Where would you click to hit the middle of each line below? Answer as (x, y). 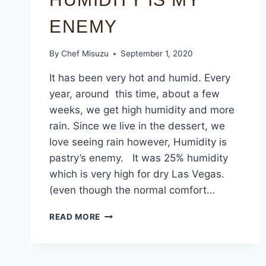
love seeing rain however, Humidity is (138, 142)
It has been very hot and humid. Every (140, 78)
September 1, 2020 (157, 54)
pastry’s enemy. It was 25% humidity (139, 158)
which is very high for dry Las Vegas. (137, 174)
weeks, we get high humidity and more (142, 110)
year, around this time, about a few (134, 94)
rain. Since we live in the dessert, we (137, 126)
